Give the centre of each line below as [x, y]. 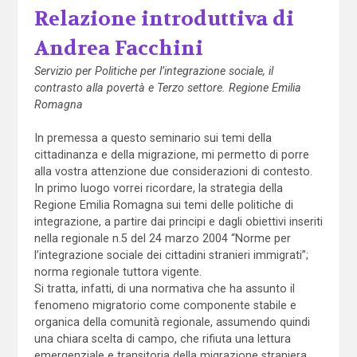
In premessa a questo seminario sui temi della [153, 137]
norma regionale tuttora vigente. [118, 271]
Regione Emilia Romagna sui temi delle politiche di [163, 204]
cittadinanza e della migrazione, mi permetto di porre [171, 154]
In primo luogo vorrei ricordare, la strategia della [158, 188]
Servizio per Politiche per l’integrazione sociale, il [153, 71]
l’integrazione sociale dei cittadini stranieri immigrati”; [171, 255]
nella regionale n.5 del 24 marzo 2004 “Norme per [162, 238]
